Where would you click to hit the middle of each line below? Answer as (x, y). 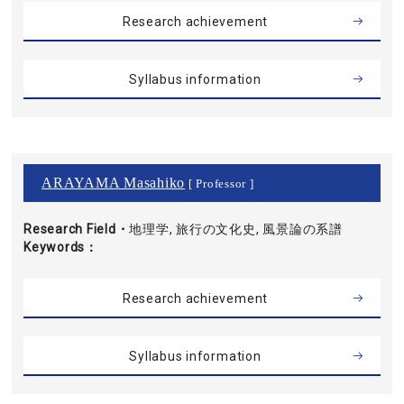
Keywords (55, 247)
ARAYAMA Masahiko (114, 183)
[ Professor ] (220, 184)
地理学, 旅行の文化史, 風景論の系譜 (236, 229)
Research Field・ (77, 229)
